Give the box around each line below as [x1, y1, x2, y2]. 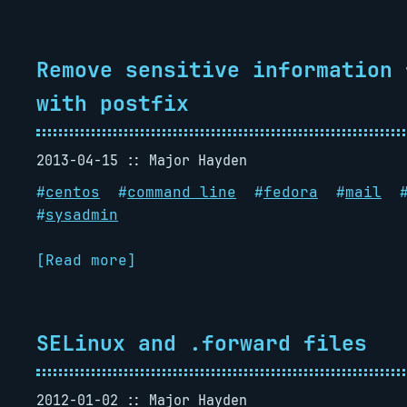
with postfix [36, 89, 189, 117]
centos [45, 183, 100, 202]
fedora [263, 183, 318, 202]
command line [127, 183, 236, 202]
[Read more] [36, 251, 136, 270]
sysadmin [45, 205, 118, 224]
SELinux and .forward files [36, 329, 367, 357]
